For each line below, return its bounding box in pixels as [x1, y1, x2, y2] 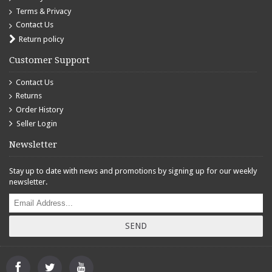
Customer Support [9, 54, 90, 66]
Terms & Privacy [16, 6, 71, 16]
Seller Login [16, 119, 57, 129]
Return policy [19, 34, 64, 44]
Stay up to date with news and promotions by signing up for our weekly [9, 166, 257, 176]
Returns [16, 91, 42, 101]
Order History [16, 104, 63, 114]
